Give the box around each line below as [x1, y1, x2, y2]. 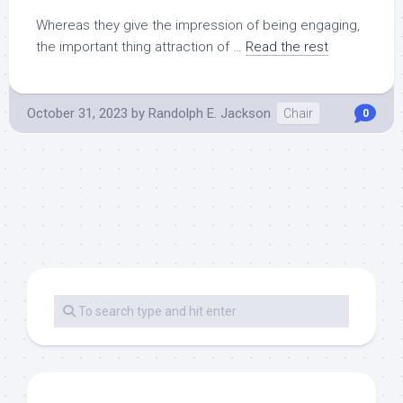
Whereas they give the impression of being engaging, [36, 17, 360, 33]
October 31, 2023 [27, 105, 128, 121]
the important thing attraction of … [36, 39, 246, 55]
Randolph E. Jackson [148, 105, 271, 121]
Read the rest [246, 39, 328, 55]
